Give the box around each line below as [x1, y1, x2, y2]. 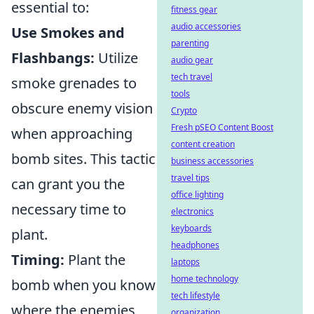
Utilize [95, 48, 138, 67]
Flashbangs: [11, 48, 95, 67]
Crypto [171, 104, 197, 116]
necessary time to [11, 199, 126, 219]
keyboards [171, 222, 212, 234]
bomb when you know [11, 275, 156, 294]
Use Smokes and [11, 22, 125, 42]
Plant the [64, 250, 125, 269]
